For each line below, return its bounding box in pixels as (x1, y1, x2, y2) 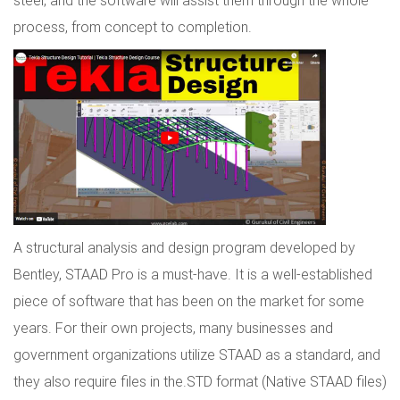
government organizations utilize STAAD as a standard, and (13, 346, 380, 364)
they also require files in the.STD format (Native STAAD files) (13, 372, 387, 391)
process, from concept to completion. (13, 18, 252, 37)
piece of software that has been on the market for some (13, 292, 364, 311)
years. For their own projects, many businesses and (13, 319, 333, 337)
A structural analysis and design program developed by (13, 238, 355, 257)
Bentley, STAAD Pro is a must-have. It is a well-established (13, 265, 372, 284)
